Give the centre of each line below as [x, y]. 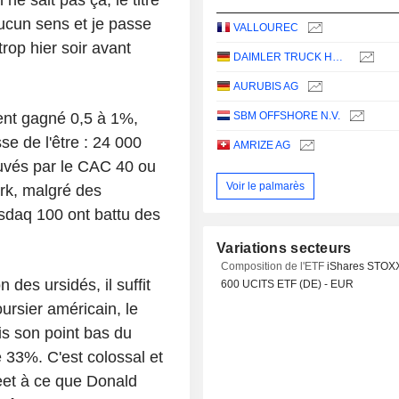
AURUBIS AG [266, 87]
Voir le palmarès [266, 186]
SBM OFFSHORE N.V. [287, 116]
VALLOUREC [266, 28]
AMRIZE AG [262, 146]
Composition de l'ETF [274, 267]
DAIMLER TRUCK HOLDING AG [338, 57]
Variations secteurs [284, 248]
